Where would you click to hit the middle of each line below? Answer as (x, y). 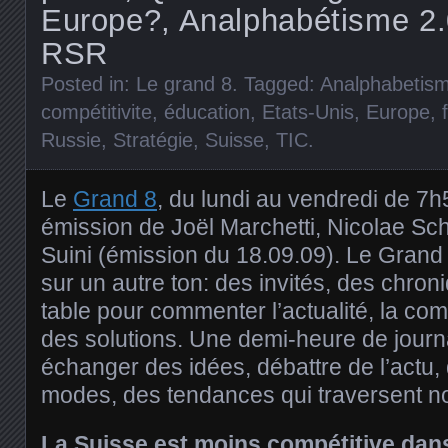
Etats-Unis (308, 111)
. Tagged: (276, 83)
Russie (71, 139)
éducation (207, 111)
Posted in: (88, 83)
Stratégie (153, 139)
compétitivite (96, 111)
